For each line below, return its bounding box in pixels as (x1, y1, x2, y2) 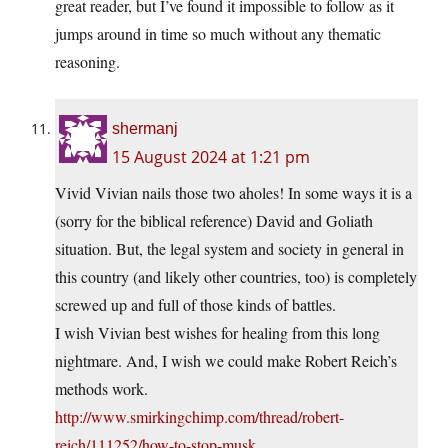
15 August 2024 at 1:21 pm (112, 146, 310, 169)
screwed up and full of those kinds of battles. (55, 294, 336, 316)
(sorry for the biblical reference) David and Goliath (55, 210, 373, 232)
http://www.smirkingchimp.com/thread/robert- (55, 406, 344, 428)
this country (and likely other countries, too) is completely (55, 266, 417, 288)
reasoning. (55, 51, 120, 73)
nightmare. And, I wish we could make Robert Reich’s (55, 350, 397, 372)
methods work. (55, 378, 148, 400)
